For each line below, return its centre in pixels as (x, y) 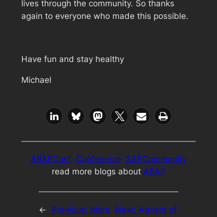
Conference (99, 159)
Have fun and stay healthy (72, 59)
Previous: (71, 209)
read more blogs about (97, 172)
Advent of (157, 209)
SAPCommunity (156, 159)
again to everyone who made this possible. (105, 16)
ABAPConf (51, 159)
